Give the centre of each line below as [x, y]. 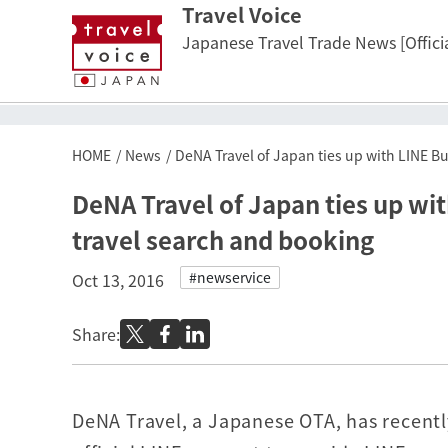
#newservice [230, 277]
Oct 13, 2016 [118, 280]
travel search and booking [223, 240]
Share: [96, 334]
